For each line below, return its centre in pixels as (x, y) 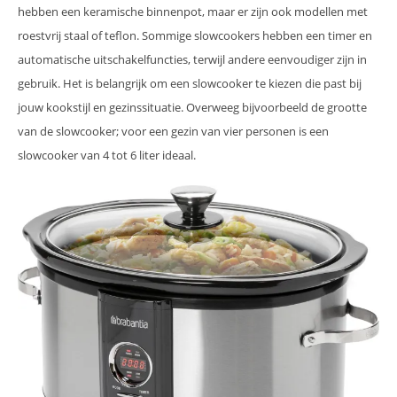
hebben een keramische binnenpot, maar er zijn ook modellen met (193, 12)
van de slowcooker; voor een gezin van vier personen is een (173, 132)
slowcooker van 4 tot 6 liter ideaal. (107, 156)
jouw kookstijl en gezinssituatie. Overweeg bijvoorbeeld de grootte (192, 108)
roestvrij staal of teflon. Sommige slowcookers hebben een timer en (195, 36)
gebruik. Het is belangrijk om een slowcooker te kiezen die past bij (190, 84)
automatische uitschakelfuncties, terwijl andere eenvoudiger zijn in (192, 60)
